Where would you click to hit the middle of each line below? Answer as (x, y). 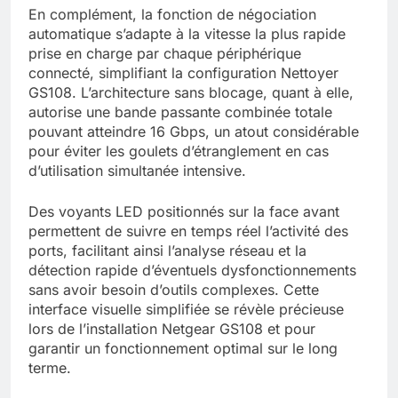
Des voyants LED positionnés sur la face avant (184, 212)
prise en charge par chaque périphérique (165, 54)
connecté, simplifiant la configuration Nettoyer (183, 73)
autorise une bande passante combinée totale (180, 112)
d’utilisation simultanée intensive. (137, 171)
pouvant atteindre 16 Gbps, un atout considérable (194, 132)
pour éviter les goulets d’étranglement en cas (179, 151)
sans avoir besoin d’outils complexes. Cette (174, 290)
